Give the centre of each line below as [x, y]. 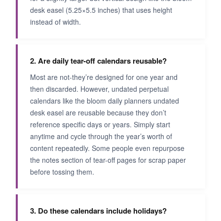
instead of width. [55, 22]
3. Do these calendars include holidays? [98, 211]
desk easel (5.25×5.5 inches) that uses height [101, 10]
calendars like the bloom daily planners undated [105, 101]
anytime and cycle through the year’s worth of [101, 136]
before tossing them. [62, 172]
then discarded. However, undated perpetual [99, 89]
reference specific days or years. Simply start [100, 125]
